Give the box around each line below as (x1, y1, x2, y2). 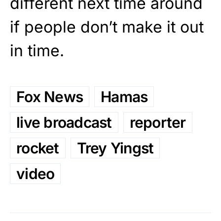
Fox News (16, 88, 83, 106)
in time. (10, 41, 64, 61)
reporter (129, 113, 186, 132)
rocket (16, 139, 59, 157)
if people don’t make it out (10, 17, 204, 37)
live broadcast (16, 113, 112, 132)
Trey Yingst (76, 139, 154, 157)
